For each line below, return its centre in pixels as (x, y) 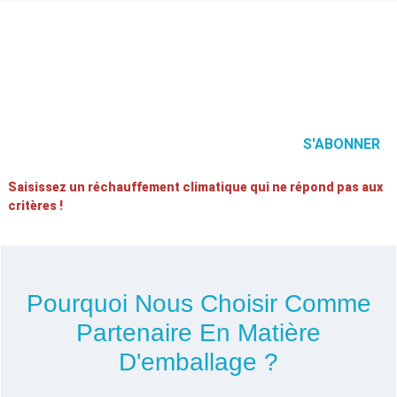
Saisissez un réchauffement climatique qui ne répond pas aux (195, 187)
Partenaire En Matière (198, 333)
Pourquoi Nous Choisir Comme (198, 304)
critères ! (35, 206)
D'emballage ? (198, 362)
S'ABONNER (342, 144)
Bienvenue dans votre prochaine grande (198, 57)
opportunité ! (198, 78)
